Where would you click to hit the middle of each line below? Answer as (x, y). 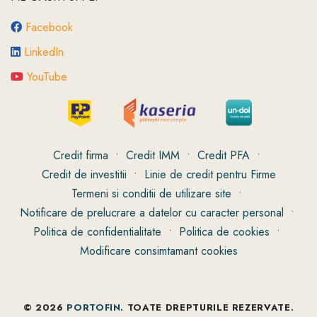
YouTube (47, 77)
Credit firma (81, 156)
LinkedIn (44, 52)
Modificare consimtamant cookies (158, 251)
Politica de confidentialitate (97, 232)
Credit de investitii (84, 175)
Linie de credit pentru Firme (210, 175)
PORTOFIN (94, 308)
